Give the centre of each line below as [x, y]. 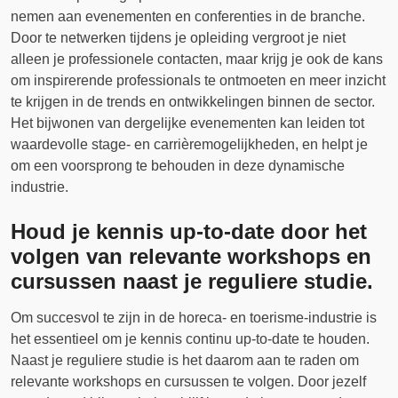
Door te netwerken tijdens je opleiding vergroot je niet [178, 38]
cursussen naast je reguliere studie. [192, 281]
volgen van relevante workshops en [191, 256]
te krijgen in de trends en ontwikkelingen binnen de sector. [193, 102]
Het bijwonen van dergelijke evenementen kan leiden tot [187, 123]
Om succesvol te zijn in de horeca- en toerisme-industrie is [194, 318]
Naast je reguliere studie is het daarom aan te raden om [185, 360]
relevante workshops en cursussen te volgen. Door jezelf [188, 382]
